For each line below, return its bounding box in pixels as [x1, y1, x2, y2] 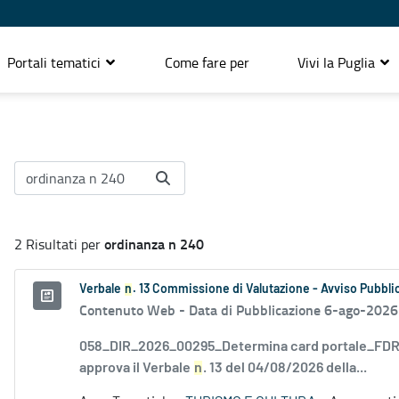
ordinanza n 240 [104, 233, 204, 255]
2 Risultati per [14, 234, 104, 255]
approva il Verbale [79, 361, 193, 376]
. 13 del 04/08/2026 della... [203, 361, 367, 376]
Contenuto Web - [79, 299, 189, 321]
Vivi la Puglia [297, 52, 379, 72]
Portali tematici [7, 52, 104, 72]
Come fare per [165, 52, 249, 72]
